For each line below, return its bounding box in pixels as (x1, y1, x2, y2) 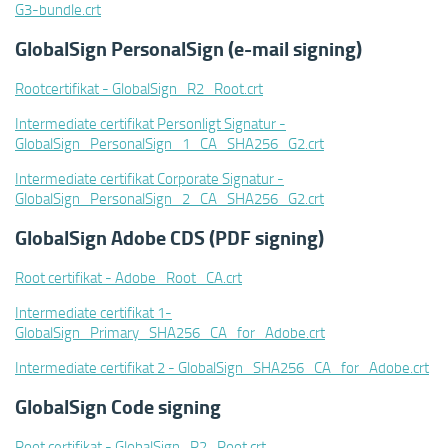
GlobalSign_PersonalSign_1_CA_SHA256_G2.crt (15, 133, 324, 153)
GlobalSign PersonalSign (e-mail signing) (15, 34, 362, 63)
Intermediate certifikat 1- (15, 302, 172, 322)
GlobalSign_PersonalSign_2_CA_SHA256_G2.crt (15, 188, 324, 208)
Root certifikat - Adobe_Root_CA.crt (15, 267, 242, 287)
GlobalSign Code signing (15, 392, 221, 421)
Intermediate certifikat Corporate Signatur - (15, 168, 284, 188)
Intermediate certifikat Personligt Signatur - (15, 113, 286, 133)
